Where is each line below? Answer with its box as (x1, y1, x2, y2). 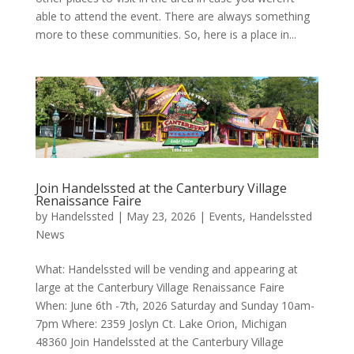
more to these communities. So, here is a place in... (35, 26, 296, 42)
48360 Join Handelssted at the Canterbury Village (35, 334, 284, 350)
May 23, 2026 (126, 209, 196, 224)
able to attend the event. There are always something (35, 8, 310, 24)
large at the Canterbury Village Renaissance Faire (35, 280, 284, 296)
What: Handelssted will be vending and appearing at (35, 262, 298, 277)
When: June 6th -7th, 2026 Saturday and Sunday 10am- (35, 298, 314, 314)
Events (208, 209, 243, 224)
